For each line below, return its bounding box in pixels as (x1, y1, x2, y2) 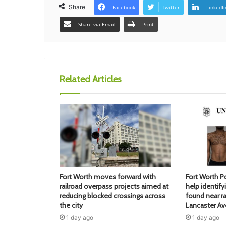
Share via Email (78, 20, 116, 28)
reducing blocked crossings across (60, 191, 165, 201)
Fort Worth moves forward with (60, 172, 156, 182)
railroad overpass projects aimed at (60, 182, 168, 191)
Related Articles (60, 73, 122, 85)
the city (60, 201, 83, 210)
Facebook (112, 3, 135, 11)
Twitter (162, 3, 180, 11)
